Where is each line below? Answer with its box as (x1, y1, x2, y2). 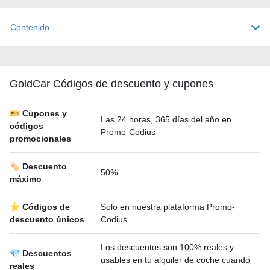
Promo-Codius (101, 127, 155, 137)
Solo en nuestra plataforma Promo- (101, 202, 235, 212)
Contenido (10, 22, 49, 32)
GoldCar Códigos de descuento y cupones (10, 78, 213, 90)
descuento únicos (10, 215, 84, 224)
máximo (10, 174, 42, 184)
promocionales (10, 134, 71, 143)
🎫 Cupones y (10, 108, 67, 118)
